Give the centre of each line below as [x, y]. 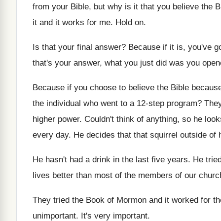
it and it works [58, 22]
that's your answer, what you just [93, 63]
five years [170, 160]
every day [51, 135]
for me [99, 22]
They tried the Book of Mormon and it [101, 200]
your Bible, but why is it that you [111, 7]
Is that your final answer [77, 47]
